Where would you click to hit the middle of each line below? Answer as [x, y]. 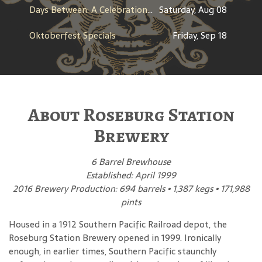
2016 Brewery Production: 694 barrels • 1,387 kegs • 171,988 [131, 189]
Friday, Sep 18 [200, 36]
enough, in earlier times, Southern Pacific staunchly [113, 251]
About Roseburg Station [131, 115]
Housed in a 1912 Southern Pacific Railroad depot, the [118, 225]
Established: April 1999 [131, 175]
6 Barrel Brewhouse [131, 162]
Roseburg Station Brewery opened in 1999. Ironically [115, 238]
